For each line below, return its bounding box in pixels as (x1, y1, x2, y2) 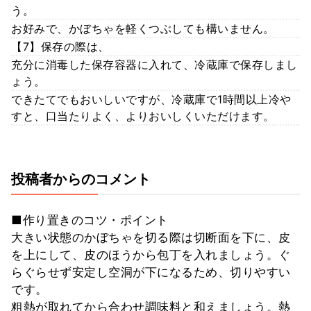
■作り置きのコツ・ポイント (11, 212, 169, 227)
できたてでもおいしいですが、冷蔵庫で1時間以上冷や (11, 92, 292, 106)
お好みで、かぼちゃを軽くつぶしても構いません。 (11, 21, 275, 35)
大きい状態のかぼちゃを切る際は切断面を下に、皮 (11, 230, 291, 244)
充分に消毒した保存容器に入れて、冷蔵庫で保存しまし (11, 57, 298, 72)
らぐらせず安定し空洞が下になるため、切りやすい (11, 264, 291, 279)
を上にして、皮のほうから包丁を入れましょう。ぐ (11, 247, 291, 262)
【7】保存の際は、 (11, 39, 110, 53)
